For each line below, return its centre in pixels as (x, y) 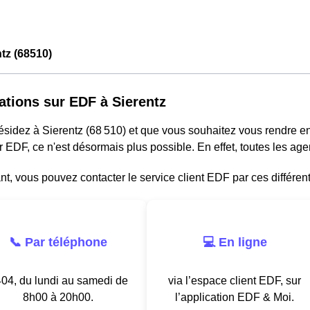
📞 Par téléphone (58, 242)
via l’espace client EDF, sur (235, 280)
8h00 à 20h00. (58, 297)
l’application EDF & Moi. (235, 297)
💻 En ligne (235, 242)
